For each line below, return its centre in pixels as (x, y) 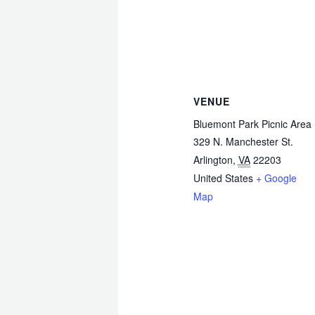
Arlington (213, 159)
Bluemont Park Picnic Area (252, 123)
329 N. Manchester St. (243, 141)
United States (223, 178)
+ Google (276, 178)
